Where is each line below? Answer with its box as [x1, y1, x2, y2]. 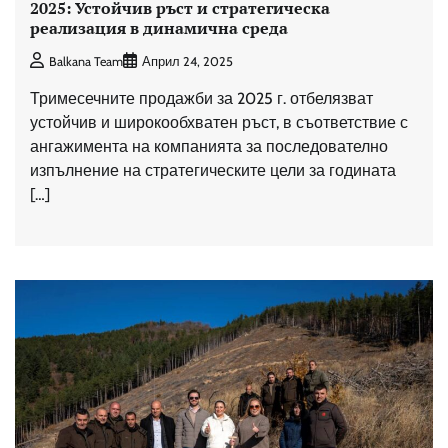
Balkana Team [49, 53, 123, 69]
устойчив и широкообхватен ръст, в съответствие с [30, 112, 408, 132]
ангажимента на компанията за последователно [30, 136, 388, 156]
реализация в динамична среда [30, 17, 288, 40]
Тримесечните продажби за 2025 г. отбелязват [30, 88, 373, 108]
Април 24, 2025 [142, 53, 233, 69]
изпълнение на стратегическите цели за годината [30, 160, 404, 180]
